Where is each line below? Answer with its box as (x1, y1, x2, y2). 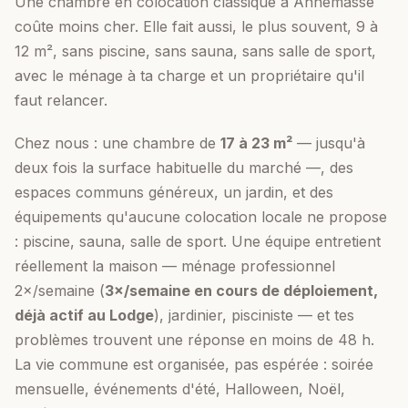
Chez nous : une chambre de (15, 134, 216, 152)
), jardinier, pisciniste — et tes (154, 306, 354, 324)
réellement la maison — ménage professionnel (15, 257, 335, 275)
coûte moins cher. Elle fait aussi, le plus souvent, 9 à (15, 17, 378, 36)
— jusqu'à (297, 134, 365, 152)
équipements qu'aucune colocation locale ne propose (15, 208, 387, 226)
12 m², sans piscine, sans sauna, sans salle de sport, (15, 42, 376, 60)
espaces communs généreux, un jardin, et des (15, 183, 333, 201)
